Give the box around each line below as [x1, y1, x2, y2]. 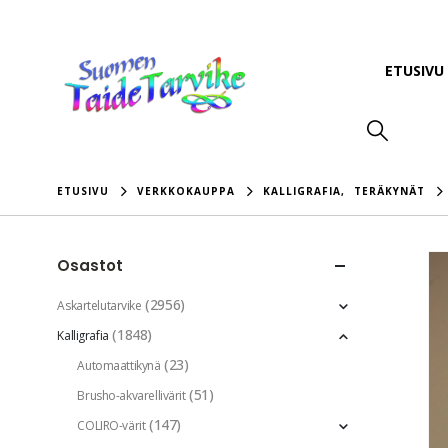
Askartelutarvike [57, 297, 142, 315]
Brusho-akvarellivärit [77, 387, 186, 405]
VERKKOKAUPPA [137, 184, 236, 199]
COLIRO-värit [77, 417, 146, 435]
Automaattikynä [77, 357, 161, 375]
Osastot [57, 255, 124, 277]
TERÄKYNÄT [354, 184, 426, 199]
